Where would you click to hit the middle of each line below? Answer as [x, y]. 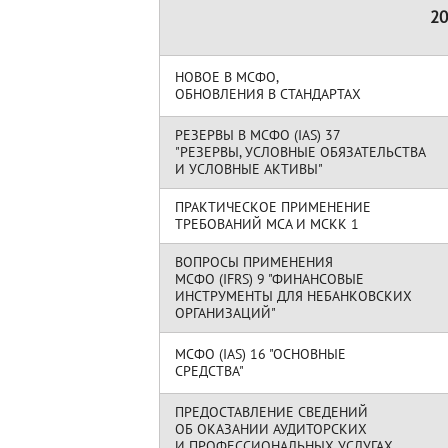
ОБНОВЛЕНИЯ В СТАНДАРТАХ [268, 94]
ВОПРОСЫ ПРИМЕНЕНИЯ [254, 262]
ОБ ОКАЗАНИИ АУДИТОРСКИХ [271, 429]
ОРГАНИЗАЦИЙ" [225, 313]
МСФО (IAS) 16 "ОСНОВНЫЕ [260, 354]
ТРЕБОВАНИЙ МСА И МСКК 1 [267, 224]
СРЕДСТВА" [209, 371]
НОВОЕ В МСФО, [227, 77]
